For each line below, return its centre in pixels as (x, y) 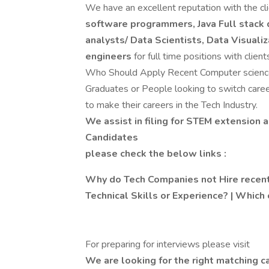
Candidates (112, 138)
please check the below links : (156, 154)
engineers (110, 56)
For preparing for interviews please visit (168, 244)
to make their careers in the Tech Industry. (171, 105)
